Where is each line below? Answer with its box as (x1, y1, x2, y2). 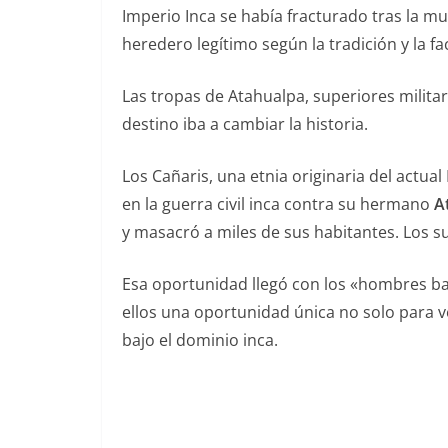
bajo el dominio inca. (122, 329, 278, 351)
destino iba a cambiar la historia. (122, 113, 368, 135)
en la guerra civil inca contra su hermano (122, 193, 434, 215)
